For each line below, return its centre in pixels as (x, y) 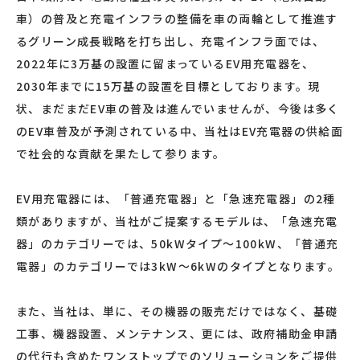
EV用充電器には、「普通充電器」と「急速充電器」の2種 (176, 198)
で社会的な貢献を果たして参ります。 (121, 153)
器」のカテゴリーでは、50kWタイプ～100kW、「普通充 (178, 243)
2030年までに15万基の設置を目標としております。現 (168, 86)
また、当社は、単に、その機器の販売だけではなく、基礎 (177, 311)
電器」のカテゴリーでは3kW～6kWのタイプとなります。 (178, 266)
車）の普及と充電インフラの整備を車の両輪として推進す (177, 18)
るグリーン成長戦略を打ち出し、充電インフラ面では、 (170, 41)
